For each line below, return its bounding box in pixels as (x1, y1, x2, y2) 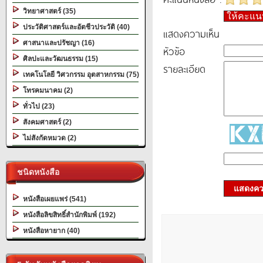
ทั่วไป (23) (19, 102, 55, 110)
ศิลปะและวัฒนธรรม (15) (19, 55, 98, 63)
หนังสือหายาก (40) (19, 227, 80, 235)
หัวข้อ (163, 43, 185, 59)
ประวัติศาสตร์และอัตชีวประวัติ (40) (19, 23, 130, 31)
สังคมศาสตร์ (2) (19, 118, 72, 126)
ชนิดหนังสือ (12, 167, 59, 177)
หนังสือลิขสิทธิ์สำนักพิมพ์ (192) (19, 211, 116, 219)
